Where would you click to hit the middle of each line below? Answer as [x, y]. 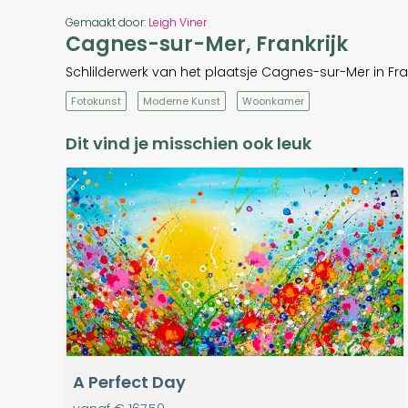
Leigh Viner [178, 23]
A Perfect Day [129, 382]
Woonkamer [273, 102]
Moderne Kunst [182, 102]
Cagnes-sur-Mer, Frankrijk [207, 45]
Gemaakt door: [107, 23]
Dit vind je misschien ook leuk [189, 144]
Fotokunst [96, 102]
